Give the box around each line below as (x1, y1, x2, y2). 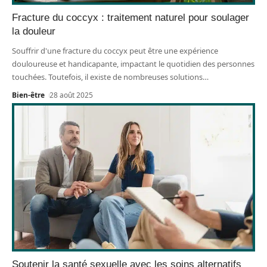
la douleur (12, 26, 55, 38)
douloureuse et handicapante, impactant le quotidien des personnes (12, 58, 254, 70)
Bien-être (12, 90, 45, 101)
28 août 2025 (49, 90, 94, 101)
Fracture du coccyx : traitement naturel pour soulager (12, 12, 249, 24)
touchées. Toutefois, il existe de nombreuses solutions (12, 72, 203, 83)
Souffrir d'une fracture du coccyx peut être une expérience (12, 45, 218, 57)
